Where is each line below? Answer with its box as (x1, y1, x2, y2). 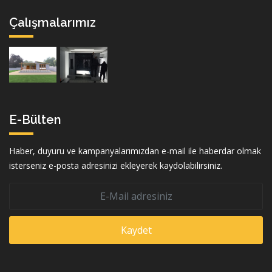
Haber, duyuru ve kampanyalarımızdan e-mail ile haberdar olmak (9, 144, 261, 157)
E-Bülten (9, 112, 61, 127)
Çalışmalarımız (9, 15, 96, 30)
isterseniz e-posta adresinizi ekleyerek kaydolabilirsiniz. (9, 159, 222, 171)
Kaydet (120, 223, 152, 237)
